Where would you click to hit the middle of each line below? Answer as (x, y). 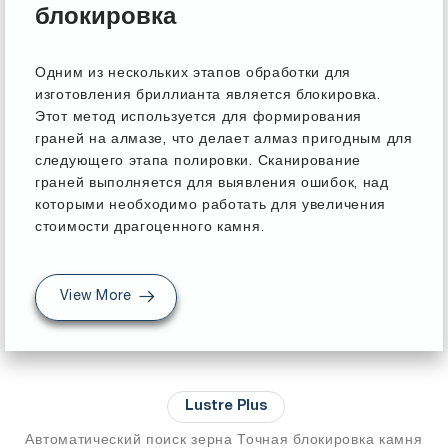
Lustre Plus (226, 407)
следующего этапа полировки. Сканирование (198, 162)
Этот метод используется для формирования (198, 118)
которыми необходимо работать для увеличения (211, 206)
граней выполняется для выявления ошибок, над (212, 184)
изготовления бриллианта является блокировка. (208, 96)
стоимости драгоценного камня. (150, 228)
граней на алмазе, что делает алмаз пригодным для (224, 140)
